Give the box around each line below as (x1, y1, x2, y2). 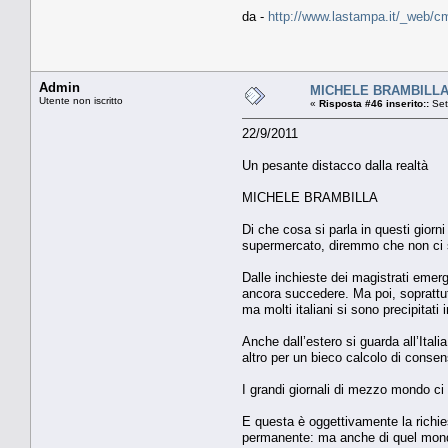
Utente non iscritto (39, 94, 123, 106)
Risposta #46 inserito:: (319, 97, 429, 109)
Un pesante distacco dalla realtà (242, 157, 428, 173)
